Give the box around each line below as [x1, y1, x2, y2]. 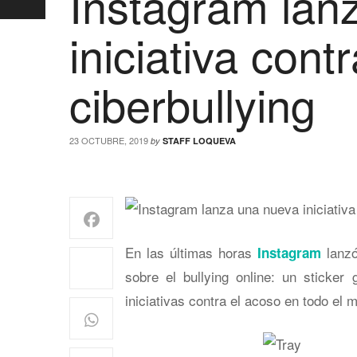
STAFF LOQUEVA [163, 135, 236, 147]
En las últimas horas [125, 242, 258, 262]
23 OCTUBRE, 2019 [69, 134, 148, 147]
